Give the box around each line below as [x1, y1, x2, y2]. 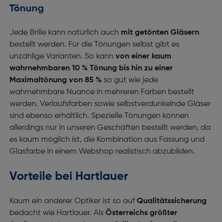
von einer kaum [115, 53, 171, 60]
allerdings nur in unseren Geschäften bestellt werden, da [9, 124, 211, 132]
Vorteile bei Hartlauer [9, 170, 128, 182]
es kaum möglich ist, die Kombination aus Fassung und [9, 136, 205, 144]
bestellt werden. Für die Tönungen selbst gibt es [9, 41, 179, 49]
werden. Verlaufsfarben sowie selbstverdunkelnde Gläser [9, 100, 211, 108]
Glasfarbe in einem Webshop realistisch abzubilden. [9, 148, 195, 156]
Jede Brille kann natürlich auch [9, 29, 121, 37]
